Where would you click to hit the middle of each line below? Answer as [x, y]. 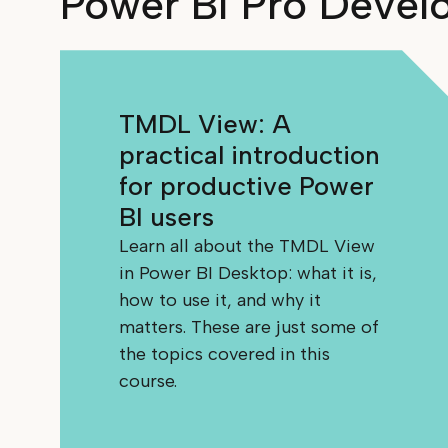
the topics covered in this [225, 354]
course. [148, 381]
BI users [167, 217]
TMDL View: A [205, 124]
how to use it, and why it [220, 300]
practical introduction [250, 155]
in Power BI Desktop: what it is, [248, 273]
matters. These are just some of [249, 327]
